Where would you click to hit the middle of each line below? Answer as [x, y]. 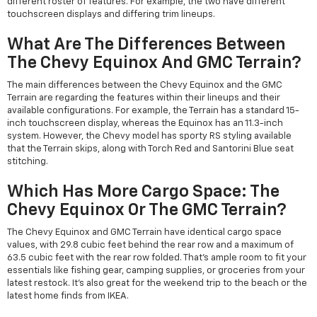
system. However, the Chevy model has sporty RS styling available [149, 137]
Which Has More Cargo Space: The [143, 192]
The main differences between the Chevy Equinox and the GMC [145, 86]
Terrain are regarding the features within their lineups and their [144, 98]
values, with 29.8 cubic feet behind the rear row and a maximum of [150, 246]
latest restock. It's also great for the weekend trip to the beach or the [157, 284]
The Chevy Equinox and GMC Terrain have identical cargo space [144, 233]
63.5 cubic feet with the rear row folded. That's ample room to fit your [157, 258]
